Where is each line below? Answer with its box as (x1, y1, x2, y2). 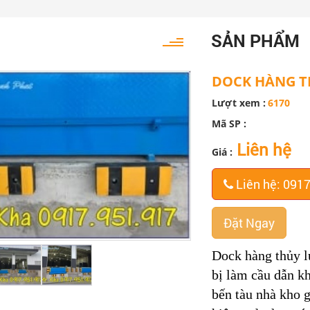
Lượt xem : (211, 95, 266, 109)
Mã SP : (211, 116, 246, 130)
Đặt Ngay (223, 214, 275, 231)
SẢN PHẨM (211, 28, 300, 52)
